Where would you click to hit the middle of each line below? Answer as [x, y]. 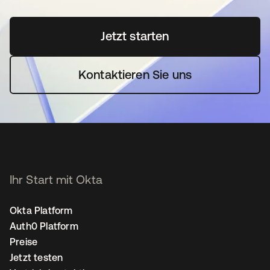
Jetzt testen [36, 257]
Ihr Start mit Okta [56, 179]
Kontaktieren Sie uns [135, 74]
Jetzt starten [135, 36]
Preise [24, 242]
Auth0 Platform [44, 226]
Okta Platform [41, 210]
